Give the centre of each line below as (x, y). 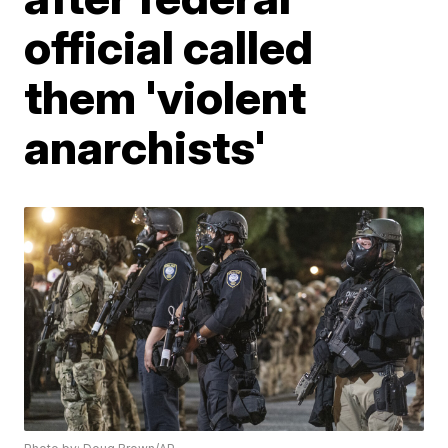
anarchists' (145, 147)
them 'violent (165, 97)
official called (169, 47)
